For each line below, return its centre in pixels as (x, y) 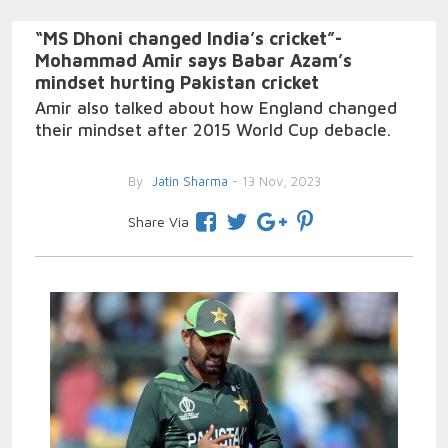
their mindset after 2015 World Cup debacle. (213, 130)
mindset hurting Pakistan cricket (177, 82)
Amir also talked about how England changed (216, 108)
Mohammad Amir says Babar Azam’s (193, 60)
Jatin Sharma (187, 181)
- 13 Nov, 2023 (274, 181)
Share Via (158, 221)
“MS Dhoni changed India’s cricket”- (188, 38)
